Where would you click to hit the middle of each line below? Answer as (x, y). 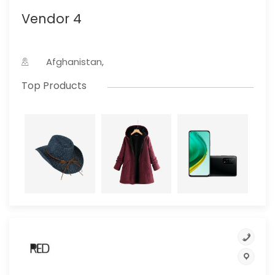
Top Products (54, 86)
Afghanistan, (75, 62)
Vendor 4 (52, 19)
